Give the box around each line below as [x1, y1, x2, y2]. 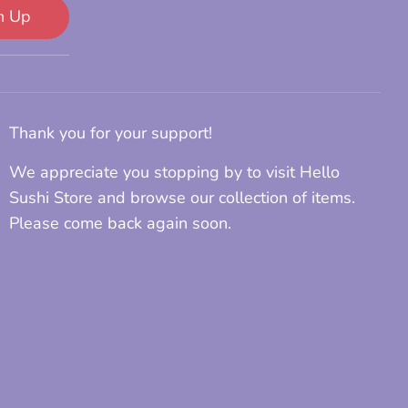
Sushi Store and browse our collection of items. [9, 187, 355, 209]
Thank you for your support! [9, 122, 212, 145]
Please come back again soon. [9, 212, 231, 235]
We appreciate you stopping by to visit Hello [9, 161, 340, 184]
